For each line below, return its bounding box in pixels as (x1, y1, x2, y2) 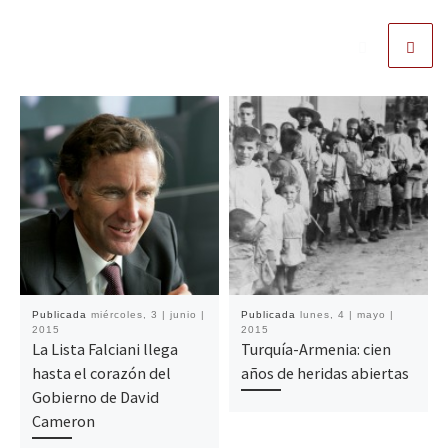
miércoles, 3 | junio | (90, 308, 205, 320)
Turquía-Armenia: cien (240, 338, 391, 359)
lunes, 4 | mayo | (299, 308, 394, 320)
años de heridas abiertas (240, 362, 409, 383)
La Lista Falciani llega (31, 338, 178, 359)
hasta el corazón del (31, 362, 171, 383)
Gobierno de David (31, 386, 159, 407)
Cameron (31, 410, 95, 431)
